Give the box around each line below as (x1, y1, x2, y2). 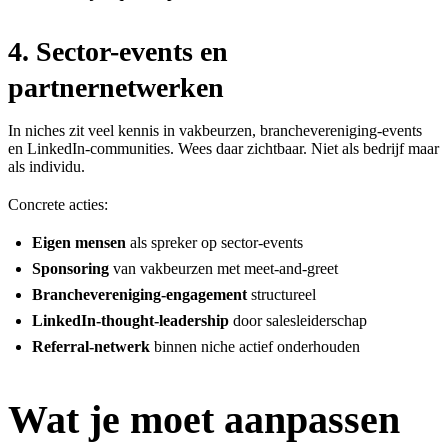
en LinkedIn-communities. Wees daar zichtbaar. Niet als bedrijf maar (8, 139, 439, 157)
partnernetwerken (8, 71, 224, 103)
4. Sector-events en (8, 35, 228, 67)
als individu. (8, 157, 85, 175)
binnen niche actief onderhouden (150, 337, 360, 355)
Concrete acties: (8, 195, 108, 213)
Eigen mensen (32, 233, 126, 251)
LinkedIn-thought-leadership (32, 311, 229, 329)
